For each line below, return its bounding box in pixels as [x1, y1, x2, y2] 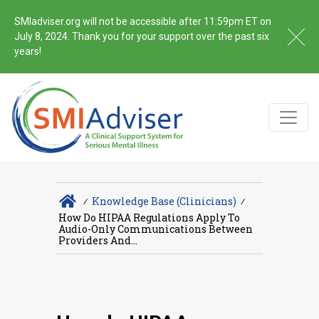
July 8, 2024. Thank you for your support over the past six [14, 31, 269, 42]
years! [14, 46, 41, 57]
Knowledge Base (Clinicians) [91, 194, 236, 208]
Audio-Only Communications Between [58, 222, 253, 236]
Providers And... [58, 234, 137, 248]
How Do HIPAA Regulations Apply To [58, 211, 240, 225]
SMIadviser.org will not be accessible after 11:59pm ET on [14, 16, 271, 27]
